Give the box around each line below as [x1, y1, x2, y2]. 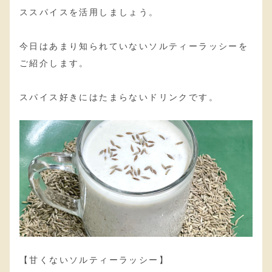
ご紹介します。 [19, 58, 89, 68]
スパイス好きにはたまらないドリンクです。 [19, 92, 219, 102]
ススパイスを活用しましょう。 [19, 7, 159, 17]
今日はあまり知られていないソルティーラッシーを [19, 41, 249, 51]
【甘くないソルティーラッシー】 [19, 254, 169, 265]
